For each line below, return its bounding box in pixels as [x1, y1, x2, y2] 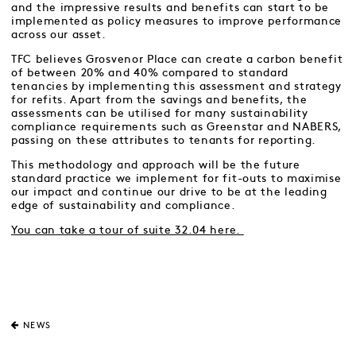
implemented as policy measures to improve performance [11, 16, 342, 26]
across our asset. [11, 29, 106, 40]
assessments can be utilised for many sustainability [11, 108, 308, 118]
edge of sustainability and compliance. [11, 200, 236, 211]
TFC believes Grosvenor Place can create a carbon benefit [11, 54, 343, 64]
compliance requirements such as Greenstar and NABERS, [11, 122, 342, 132]
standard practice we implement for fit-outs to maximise [11, 173, 342, 184]
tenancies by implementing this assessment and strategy [11, 81, 342, 91]
